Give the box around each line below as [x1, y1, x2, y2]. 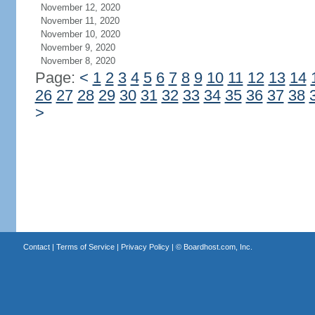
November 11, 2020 [40, 15, 120, 26]
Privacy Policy [120, 243, 169, 251]
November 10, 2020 [40, 29, 120, 39]
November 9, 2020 [40, 42, 115, 53]
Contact [22, 243, 50, 251]
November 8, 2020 [40, 56, 115, 66]
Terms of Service [56, 243, 115, 251]
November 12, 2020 [40, 2, 120, 13]
